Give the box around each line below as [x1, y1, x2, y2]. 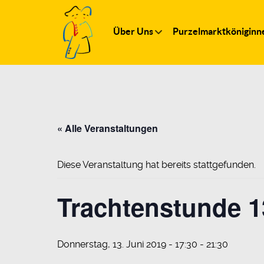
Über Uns [113, 26, 153, 37]
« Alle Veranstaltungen [57, 121, 158, 135]
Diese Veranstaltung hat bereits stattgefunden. [57, 159, 256, 170]
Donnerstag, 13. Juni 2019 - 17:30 [57, 239, 197, 250]
